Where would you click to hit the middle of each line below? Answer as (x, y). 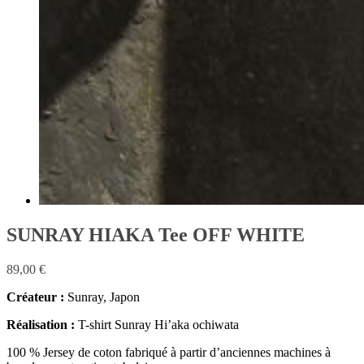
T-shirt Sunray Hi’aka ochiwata (158, 324)
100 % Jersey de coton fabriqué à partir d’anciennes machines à (169, 352)
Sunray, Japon (102, 297)
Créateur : (35, 297)
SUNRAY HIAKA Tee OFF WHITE (156, 234)
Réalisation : (42, 324)
